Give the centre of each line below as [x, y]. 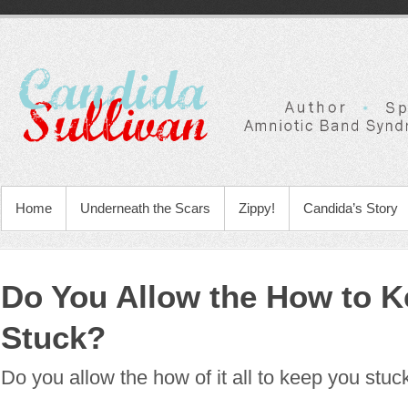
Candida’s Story [351, 208]
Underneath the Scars [145, 208]
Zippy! [257, 208]
